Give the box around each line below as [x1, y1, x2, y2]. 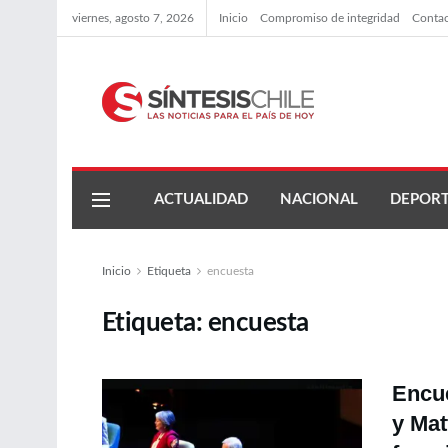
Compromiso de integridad [260, 12, 400, 24]
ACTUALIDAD [154, 192, 248, 207]
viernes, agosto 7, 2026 [72, 12, 194, 24]
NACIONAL [280, 192, 358, 207]
